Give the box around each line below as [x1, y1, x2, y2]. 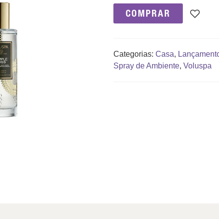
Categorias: [113, 50, 155, 58]
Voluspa [183, 62, 212, 70]
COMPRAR [125, 7, 171, 19]
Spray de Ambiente [113, 62, 179, 70]
